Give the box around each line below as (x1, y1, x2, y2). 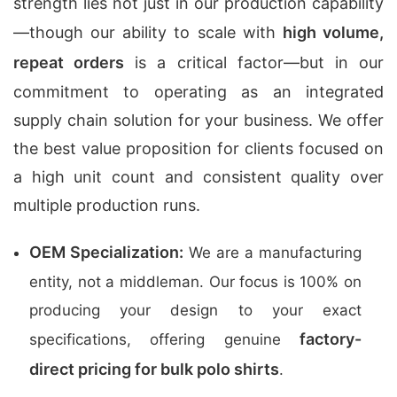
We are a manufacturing (183, 244, 362, 261)
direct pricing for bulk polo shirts (29, 360, 279, 378)
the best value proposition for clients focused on (13, 139, 384, 158)
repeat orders (13, 53, 125, 72)
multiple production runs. (13, 196, 200, 214)
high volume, (282, 23, 385, 42)
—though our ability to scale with (13, 23, 283, 42)
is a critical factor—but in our (124, 53, 385, 72)
